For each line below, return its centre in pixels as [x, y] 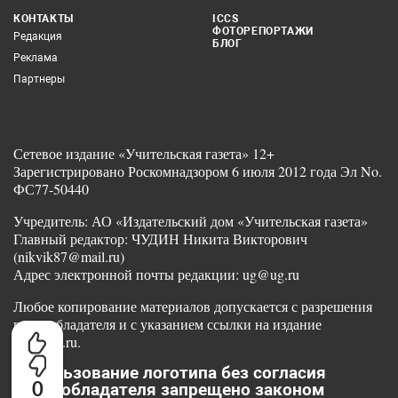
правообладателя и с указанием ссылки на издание [167, 324]
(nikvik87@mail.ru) [69, 257]
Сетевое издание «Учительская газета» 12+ [144, 154]
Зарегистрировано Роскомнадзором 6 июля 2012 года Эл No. [198, 171]
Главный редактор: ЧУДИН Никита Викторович [160, 239]
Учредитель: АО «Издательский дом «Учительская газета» [191, 221]
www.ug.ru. [47, 342]
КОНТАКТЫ [44, 19]
